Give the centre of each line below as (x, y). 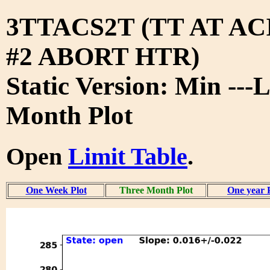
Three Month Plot (156, 190)
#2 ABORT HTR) (103, 56)
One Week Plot (56, 190)
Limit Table (128, 156)
